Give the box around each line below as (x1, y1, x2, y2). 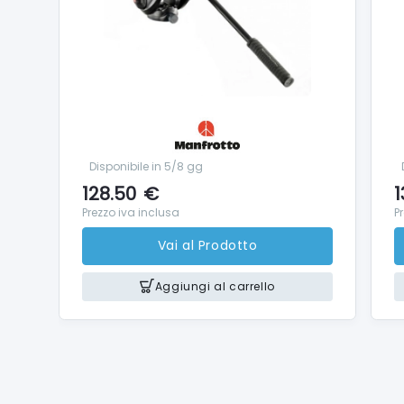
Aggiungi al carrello (154, 279, 275, 295)
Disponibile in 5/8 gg (89, 158, 203, 174)
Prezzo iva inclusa (82, 204, 179, 220)
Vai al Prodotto (157, 236, 258, 255)
